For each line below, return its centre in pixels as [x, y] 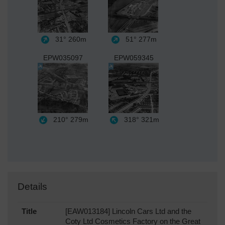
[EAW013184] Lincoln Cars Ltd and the [128, 211]
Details [32, 186]
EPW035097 [63, 58]
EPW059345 [134, 58]
